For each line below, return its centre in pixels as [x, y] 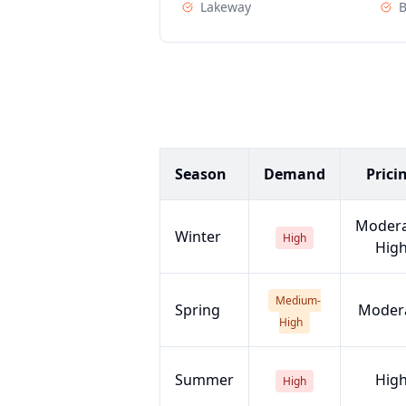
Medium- [298, 300]
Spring [198, 310]
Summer [204, 380]
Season [201, 174]
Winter [198, 237]
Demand [295, 174]
